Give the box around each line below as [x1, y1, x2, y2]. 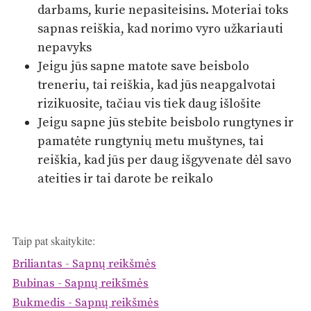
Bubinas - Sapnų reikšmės [12, 276, 149, 292]
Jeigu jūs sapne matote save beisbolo [37, 58, 250, 74]
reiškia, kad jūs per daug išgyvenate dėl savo [37, 151, 292, 168]
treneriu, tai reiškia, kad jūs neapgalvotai [37, 76, 276, 93]
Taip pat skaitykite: [12, 233, 95, 249]
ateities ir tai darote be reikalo [37, 170, 214, 187]
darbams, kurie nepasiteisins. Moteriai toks [37, 1, 289, 18]
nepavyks [37, 39, 92, 56]
